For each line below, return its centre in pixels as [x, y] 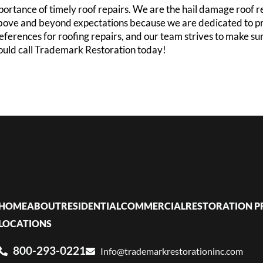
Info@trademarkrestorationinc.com [171, 251]
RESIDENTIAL [91, 206]
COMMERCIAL [153, 206]
